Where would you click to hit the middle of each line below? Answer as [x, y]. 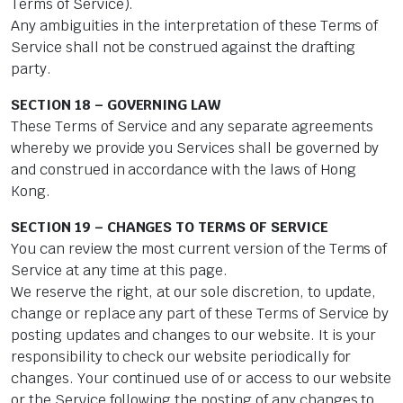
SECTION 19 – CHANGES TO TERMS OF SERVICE [170, 228]
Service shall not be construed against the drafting [183, 48]
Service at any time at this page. [120, 271]
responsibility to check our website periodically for [181, 357]
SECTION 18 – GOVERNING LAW [116, 105]
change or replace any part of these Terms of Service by [200, 314]
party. [31, 69]
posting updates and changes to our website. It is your [194, 336]
